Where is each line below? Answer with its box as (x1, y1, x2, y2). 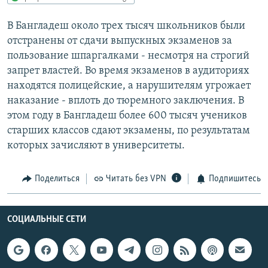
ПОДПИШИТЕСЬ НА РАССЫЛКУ (11, 27, 153, 38)
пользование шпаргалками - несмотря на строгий (7, 50, 249, 62)
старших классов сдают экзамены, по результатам (7, 124, 250, 136)
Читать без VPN (106, 173, 166, 184)
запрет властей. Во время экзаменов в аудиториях (7, 65, 249, 77)
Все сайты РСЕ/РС (20, 140, 104, 152)
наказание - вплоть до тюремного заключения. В (7, 95, 244, 106)
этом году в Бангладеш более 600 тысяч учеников (7, 109, 247, 121)
